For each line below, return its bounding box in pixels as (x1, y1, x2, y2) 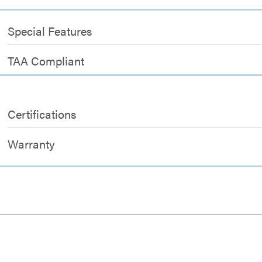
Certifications (8, 105, 77, 122)
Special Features (8, 22, 92, 39)
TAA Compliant (8, 52, 85, 69)
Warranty (8, 135, 56, 152)
